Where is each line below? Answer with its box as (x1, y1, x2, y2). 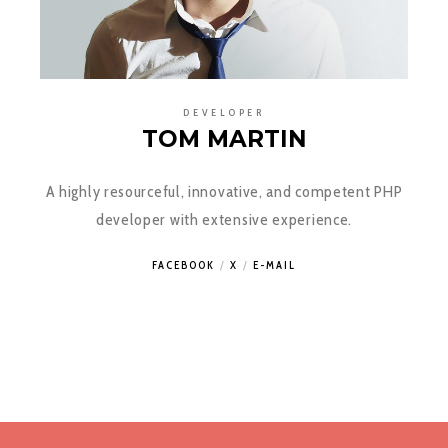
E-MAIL (253, 257, 296, 272)
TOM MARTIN (141, 124, 307, 153)
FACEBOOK (152, 257, 215, 272)
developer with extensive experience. (95, 209, 353, 229)
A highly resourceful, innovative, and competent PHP (45, 181, 403, 201)
